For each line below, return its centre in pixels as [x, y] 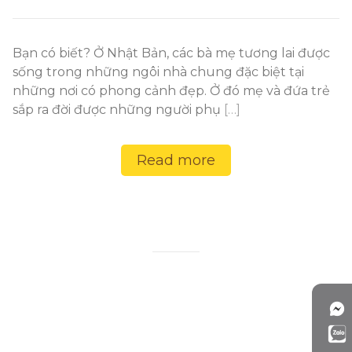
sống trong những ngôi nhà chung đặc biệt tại [158, 72]
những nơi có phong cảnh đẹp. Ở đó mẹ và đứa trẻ [171, 91]
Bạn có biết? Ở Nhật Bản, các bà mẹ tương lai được [171, 53]
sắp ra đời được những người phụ [118, 110]
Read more [176, 160]
